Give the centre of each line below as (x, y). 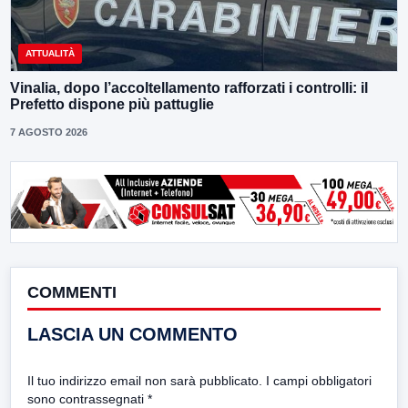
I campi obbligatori (319, 380)
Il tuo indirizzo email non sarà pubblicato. (145, 380)
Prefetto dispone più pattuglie (112, 104)
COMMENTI (72, 292)
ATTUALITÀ (50, 53)
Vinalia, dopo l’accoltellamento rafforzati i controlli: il (189, 87)
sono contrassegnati (87, 398)
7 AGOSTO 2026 (49, 132)
